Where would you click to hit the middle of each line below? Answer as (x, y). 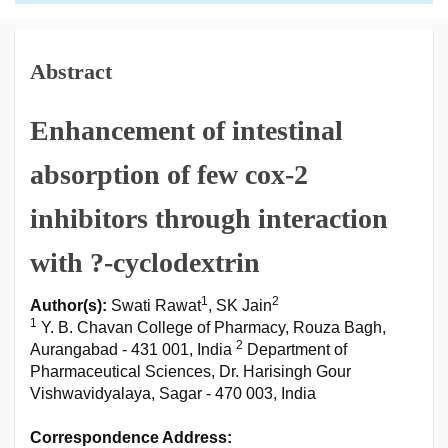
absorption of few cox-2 (169, 174)
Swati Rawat (154, 305)
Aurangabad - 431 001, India (133, 349)
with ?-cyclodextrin (145, 262)
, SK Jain (240, 305)
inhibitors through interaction (209, 218)
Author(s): (68, 305)
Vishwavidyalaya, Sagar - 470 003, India (173, 393)
